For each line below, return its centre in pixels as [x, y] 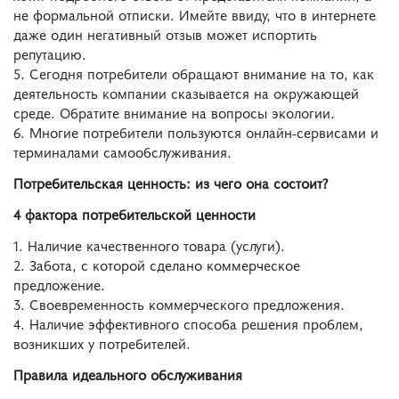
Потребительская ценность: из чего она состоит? [171, 183]
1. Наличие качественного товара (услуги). [149, 244]
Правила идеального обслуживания [128, 374]
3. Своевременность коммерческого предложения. [179, 303]
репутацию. [50, 54]
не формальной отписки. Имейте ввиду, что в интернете [195, 15]
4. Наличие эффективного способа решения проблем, [188, 323]
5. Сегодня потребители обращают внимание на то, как [194, 73]
